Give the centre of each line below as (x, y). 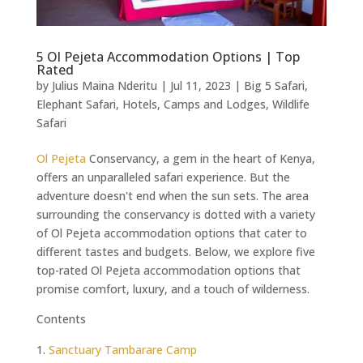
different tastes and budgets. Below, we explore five (175, 251)
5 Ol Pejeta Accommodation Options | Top (168, 56)
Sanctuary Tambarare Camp (122, 349)
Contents (61, 318)
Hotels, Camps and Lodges (194, 104)
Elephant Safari (76, 104)
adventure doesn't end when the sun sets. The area (172, 195)
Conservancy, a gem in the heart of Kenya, (200, 158)
